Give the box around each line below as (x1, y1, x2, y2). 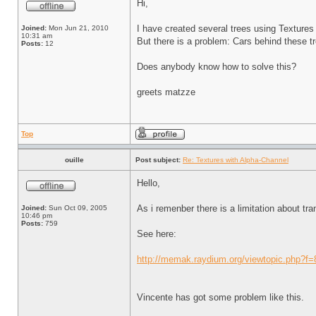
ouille (64, 156, 84, 164)
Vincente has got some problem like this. (137, 292, 304, 303)
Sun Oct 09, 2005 (47, 204, 107, 212)
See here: (137, 229, 176, 239)
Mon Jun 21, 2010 (47, 24, 109, 32)
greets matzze (137, 87, 195, 97)
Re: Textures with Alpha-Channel (183, 156, 288, 164)
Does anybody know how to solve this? (137, 61, 296, 72)
